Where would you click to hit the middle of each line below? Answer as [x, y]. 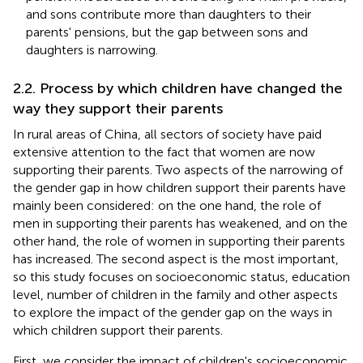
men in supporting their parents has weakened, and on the [180, 223]
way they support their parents [118, 108]
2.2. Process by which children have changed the [178, 88]
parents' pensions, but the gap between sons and [167, 32]
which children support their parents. [118, 330]
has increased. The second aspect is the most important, [176, 258]
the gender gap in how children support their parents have [179, 187]
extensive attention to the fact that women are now [164, 152]
